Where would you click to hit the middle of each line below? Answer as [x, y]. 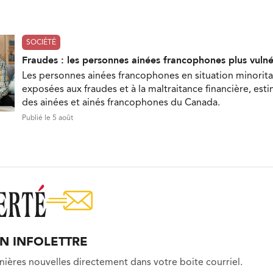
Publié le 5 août [48, 118]
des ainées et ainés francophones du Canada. [121, 103]
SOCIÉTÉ [41, 42]
